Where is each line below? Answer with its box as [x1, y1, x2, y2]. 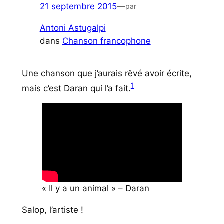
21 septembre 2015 [39, 1, 117, 12]
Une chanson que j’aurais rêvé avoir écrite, [21, 68, 192, 79]
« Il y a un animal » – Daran [41, 183, 149, 194]
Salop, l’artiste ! [21, 205, 83, 215]
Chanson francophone [62, 36, 151, 46]
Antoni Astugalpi [39, 23, 106, 33]
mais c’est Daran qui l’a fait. [21, 83, 131, 93]
